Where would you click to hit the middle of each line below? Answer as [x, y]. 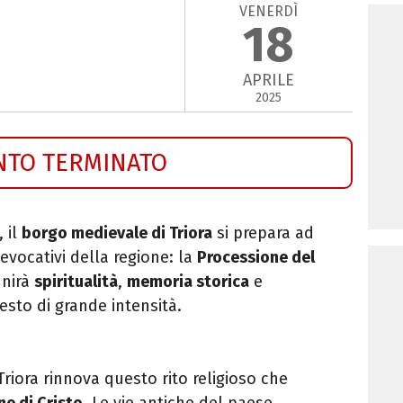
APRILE [269, 81]
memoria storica [188, 281]
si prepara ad [263, 233]
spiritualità [76, 281]
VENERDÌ [269, 11]
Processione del [256, 257]
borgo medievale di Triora [117, 233]
